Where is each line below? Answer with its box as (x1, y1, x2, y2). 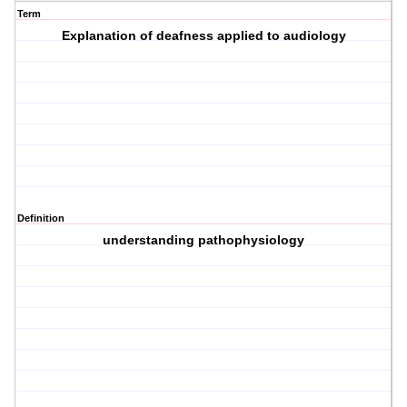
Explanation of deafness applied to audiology (61, 28, 346, 44)
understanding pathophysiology (103, 233, 305, 248)
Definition (17, 213, 65, 224)
